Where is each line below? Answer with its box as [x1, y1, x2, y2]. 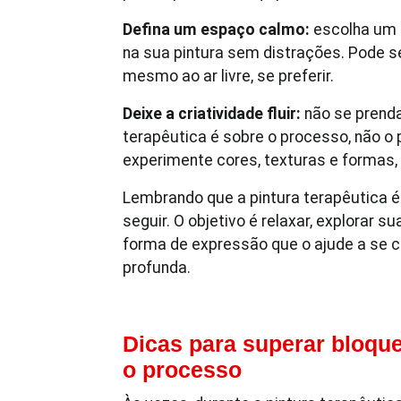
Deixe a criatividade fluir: [123, 105, 301, 123]
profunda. [123, 259, 191, 277]
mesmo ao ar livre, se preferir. [123, 67, 334, 85]
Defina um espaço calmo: [123, 21, 310, 38]
